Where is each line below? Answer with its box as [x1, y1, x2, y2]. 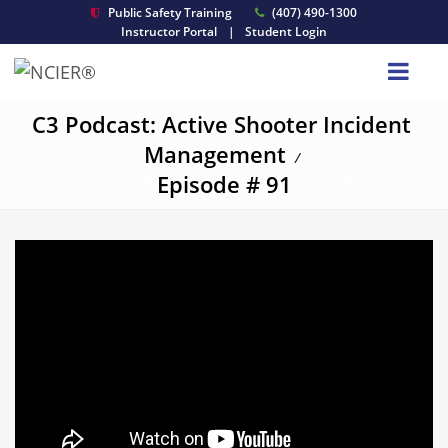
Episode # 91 [156, 169, 292, 199]
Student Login [245, 23, 328, 40]
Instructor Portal [120, 23, 217, 40]
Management [143, 139, 286, 169]
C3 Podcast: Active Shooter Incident [32, 109, 411, 139]
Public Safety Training [105, 4, 232, 21]
